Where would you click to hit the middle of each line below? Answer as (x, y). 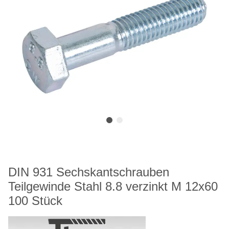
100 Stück (35, 201)
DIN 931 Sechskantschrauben (89, 172)
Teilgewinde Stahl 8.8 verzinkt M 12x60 (113, 187)
